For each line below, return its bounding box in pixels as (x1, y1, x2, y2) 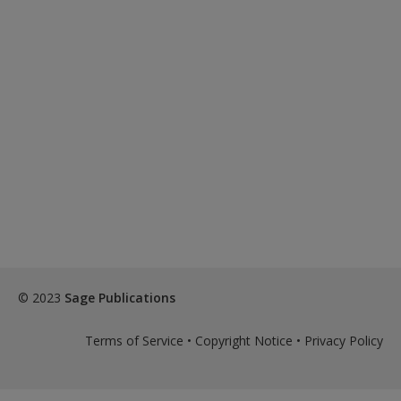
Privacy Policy (304, 332, 383, 349)
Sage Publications (64, 289, 175, 306)
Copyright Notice (195, 332, 293, 349)
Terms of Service (85, 332, 183, 349)
